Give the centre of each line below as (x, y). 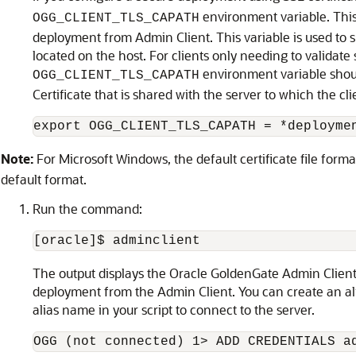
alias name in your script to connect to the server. (174, 310)
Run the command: (87, 209)
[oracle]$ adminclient (117, 241)
